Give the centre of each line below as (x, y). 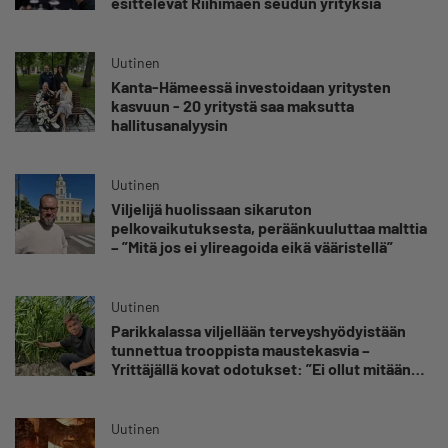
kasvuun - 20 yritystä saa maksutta (232, 105)
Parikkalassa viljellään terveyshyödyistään (258, 330)
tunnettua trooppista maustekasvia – (240, 349)
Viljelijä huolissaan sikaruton (211, 208)
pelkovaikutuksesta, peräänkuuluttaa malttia (269, 227)
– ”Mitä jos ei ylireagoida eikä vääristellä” (252, 246)
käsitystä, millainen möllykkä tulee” (235, 387)
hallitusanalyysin (169, 124)
